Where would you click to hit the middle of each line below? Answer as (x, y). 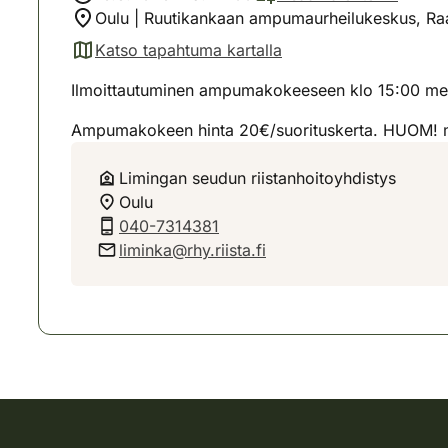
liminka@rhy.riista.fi (192, 250)
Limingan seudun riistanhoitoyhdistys (257, 178)
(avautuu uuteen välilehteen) (175, 60)
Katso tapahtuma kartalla (188, 50)
